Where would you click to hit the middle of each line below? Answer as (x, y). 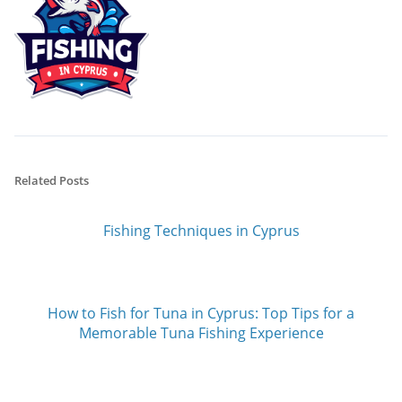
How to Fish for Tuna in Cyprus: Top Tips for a (201, 314)
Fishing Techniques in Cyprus (201, 231)
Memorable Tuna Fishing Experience (201, 333)
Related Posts (52, 181)
